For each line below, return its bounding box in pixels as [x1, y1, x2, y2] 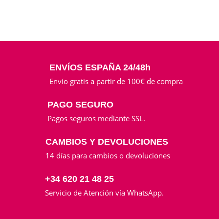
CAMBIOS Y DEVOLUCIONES [45, 137, 168, 147]
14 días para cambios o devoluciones [45, 151, 170, 161]
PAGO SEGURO [47, 100, 113, 110]
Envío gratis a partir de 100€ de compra [49, 76, 183, 87]
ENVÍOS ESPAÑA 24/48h [49, 63, 151, 73]
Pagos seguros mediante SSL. [47, 113, 145, 124]
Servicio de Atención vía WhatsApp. [44, 188, 164, 198]
